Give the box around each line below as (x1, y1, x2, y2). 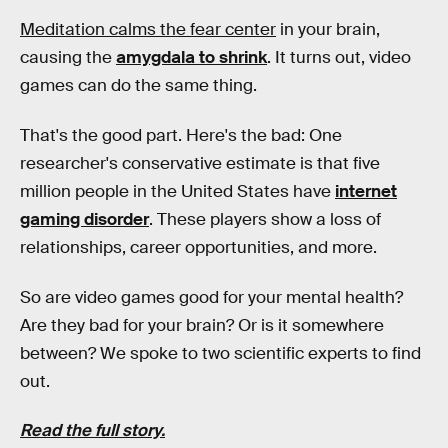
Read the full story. (20, 420, 165, 442)
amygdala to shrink (116, 47, 267, 69)
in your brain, (276, 19, 380, 41)
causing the (20, 47, 116, 69)
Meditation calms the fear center (20, 19, 276, 41)
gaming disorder (20, 208, 149, 230)
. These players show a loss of (149, 208, 381, 230)
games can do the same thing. (20, 75, 257, 97)
